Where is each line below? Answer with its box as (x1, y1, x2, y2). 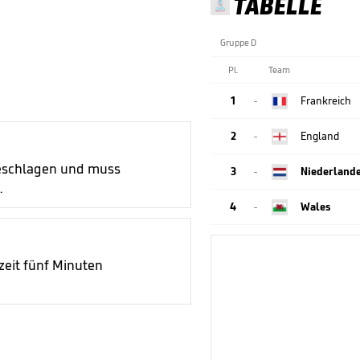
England (301, 129, 339, 143)
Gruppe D (220, 36, 256, 48)
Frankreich (301, 93, 351, 108)
